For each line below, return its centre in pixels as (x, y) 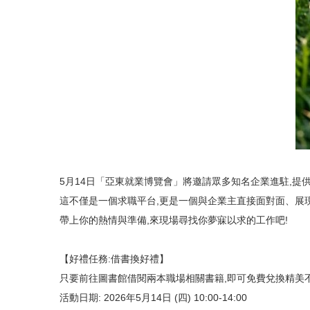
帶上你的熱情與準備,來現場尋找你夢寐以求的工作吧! (174, 220)
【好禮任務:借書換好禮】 (114, 259)
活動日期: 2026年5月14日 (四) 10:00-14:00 (153, 298)
